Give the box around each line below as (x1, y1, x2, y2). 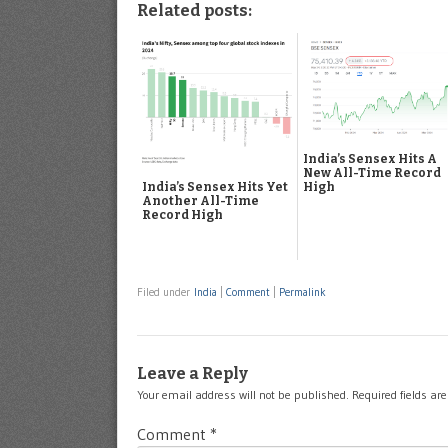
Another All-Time (142, 194, 259, 209)
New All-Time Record (303, 166, 441, 181)
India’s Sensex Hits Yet (142, 180, 288, 195)
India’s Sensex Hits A (303, 152, 437, 167)
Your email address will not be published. (137, 386, 349, 402)
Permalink (279, 285, 326, 299)
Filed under (137, 285, 194, 299)
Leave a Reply (137, 363, 248, 383)
